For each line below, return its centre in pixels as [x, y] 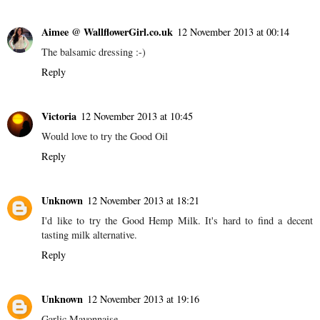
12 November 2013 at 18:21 [143, 201]
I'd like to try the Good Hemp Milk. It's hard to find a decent [177, 221]
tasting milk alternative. [89, 235]
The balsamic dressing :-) [94, 52]
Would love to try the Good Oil [105, 136]
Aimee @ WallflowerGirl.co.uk [107, 32]
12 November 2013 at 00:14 [233, 32]
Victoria [59, 116]
